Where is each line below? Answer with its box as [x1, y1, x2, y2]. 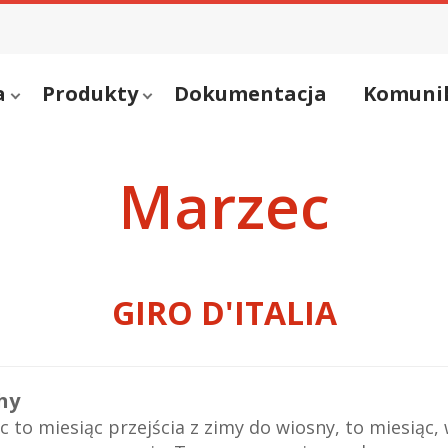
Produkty [42, 80, 138, 107]
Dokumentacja [174, 80, 327, 107]
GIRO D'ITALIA [111, 291, 337, 334]
